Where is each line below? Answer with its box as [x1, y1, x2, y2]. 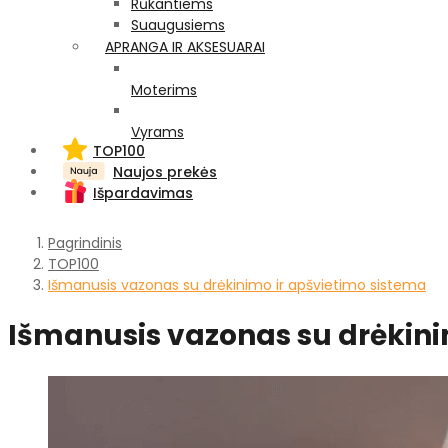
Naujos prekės [113, 162, 217, 182]
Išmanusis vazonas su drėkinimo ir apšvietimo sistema [48, 275, 426, 295]
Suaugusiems [131, 15, 225, 35]
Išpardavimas [93, 183, 193, 203]
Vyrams [131, 122, 184, 142]
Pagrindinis [48, 233, 122, 253]
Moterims [131, 80, 197, 100]
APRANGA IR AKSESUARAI [105, 37, 265, 57]
